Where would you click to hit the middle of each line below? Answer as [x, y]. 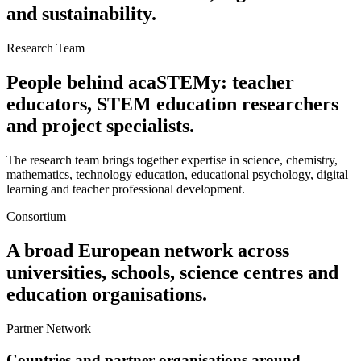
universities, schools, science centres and [172, 272]
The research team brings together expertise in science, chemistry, [172, 160]
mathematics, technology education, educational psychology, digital [177, 174]
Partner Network [49, 328]
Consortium [36, 216]
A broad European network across [148, 250]
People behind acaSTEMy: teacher [150, 83]
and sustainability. [81, 14]
